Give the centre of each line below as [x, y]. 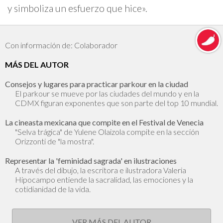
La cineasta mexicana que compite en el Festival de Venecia [104, 122]
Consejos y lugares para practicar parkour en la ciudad [97, 84]
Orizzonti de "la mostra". [55, 141]
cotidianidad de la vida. [53, 189]
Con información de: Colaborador [61, 45]
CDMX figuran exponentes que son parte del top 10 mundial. [116, 103]
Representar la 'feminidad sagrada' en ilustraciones [91, 161]
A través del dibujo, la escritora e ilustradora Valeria [101, 170]
